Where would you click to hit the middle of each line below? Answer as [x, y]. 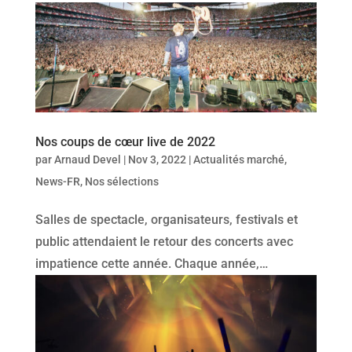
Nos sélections [121, 181]
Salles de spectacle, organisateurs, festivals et [166, 219]
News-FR [57, 181]
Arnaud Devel [87, 159]
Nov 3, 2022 [157, 159]
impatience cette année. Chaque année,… [151, 263]
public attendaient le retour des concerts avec [164, 241]
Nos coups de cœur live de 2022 [125, 141]
